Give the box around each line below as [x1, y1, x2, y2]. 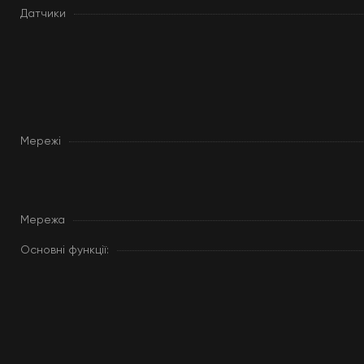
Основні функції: [20, 245, 109, 256]
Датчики [20, 8, 66, 19]
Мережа [20, 214, 65, 226]
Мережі [20, 136, 61, 147]
